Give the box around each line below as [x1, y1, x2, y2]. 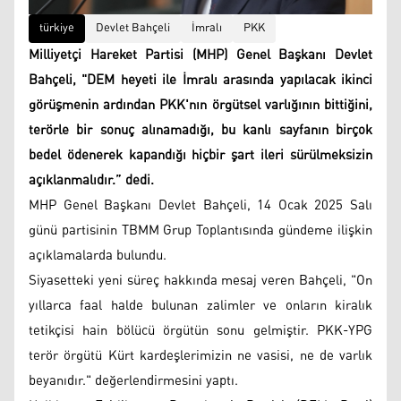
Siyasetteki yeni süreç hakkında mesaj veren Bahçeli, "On [29, 267, 372, 294]
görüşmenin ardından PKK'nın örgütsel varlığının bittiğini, [29, 91, 372, 118]
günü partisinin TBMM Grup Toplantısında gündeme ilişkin [29, 217, 372, 243]
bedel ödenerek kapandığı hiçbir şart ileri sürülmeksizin [29, 141, 372, 168]
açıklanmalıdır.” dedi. [29, 166, 154, 193]
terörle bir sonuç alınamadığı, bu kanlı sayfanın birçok [29, 116, 372, 143]
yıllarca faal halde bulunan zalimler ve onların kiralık [29, 292, 372, 319]
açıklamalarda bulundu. [29, 242, 166, 269]
